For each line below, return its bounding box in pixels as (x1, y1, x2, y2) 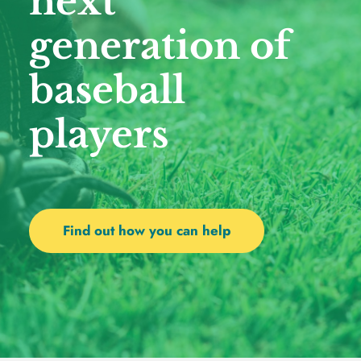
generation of (28, 23, 290, 69)
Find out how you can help (62, 221, 230, 241)
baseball (28, 67, 185, 114)
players (28, 111, 178, 158)
